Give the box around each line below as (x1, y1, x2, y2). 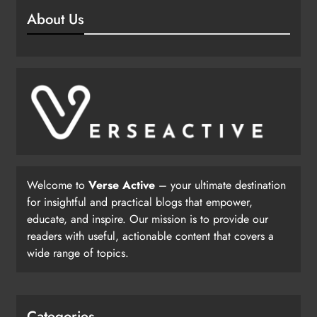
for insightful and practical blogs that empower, (27, 194, 253, 211)
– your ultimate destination (155, 177, 286, 194)
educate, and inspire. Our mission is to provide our (27, 211, 268, 228)
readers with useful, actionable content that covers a (27, 228, 274, 245)
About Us (27, 8, 84, 30)
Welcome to (27, 177, 88, 194)
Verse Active (88, 177, 155, 194)
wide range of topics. (27, 245, 129, 262)
